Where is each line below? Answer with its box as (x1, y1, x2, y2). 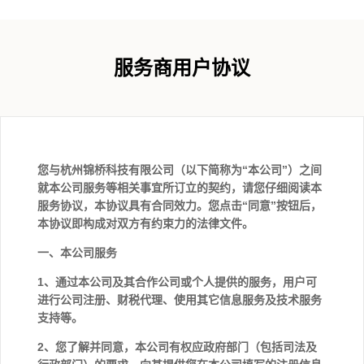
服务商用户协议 (114, 58, 250, 79)
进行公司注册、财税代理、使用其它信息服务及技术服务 (37, 293, 322, 306)
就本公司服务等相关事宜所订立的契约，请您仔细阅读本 (37, 181, 322, 194)
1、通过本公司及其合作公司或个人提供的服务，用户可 (37, 275, 317, 288)
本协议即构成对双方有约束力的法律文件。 (37, 217, 253, 230)
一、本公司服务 (37, 246, 120, 259)
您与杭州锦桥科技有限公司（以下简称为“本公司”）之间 (37, 163, 322, 176)
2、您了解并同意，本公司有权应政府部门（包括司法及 (37, 340, 317, 353)
